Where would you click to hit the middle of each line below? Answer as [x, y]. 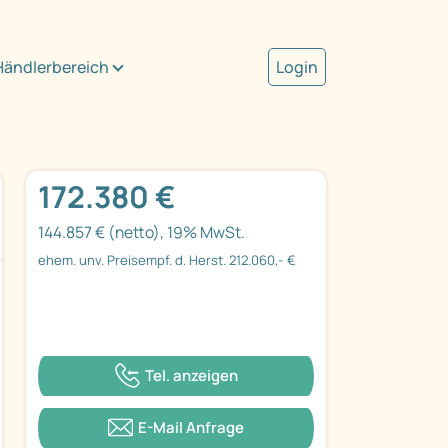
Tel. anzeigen [191, 375]
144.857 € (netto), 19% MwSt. [141, 232]
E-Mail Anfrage [191, 427]
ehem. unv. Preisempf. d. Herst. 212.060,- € [167, 260]
